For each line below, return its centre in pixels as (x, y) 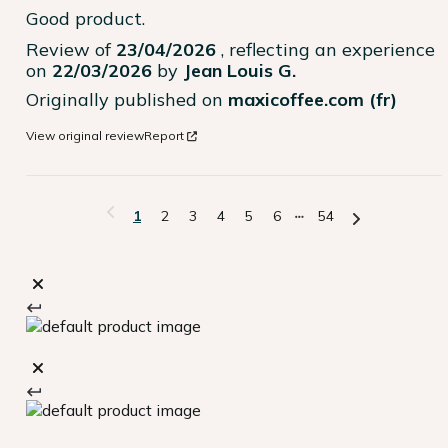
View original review (85, 136)
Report (164, 136)
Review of (71, 50)
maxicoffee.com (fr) (312, 100)
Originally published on (127, 100)
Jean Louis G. (239, 71)
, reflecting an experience (328, 50)
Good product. (85, 19)
